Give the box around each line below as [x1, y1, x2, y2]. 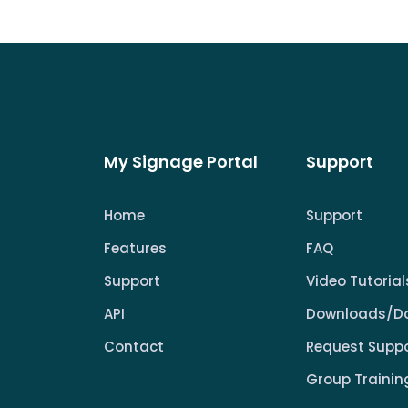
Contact [104, 337, 164, 357]
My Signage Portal [104, 150, 258, 174]
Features [104, 239, 167, 259]
